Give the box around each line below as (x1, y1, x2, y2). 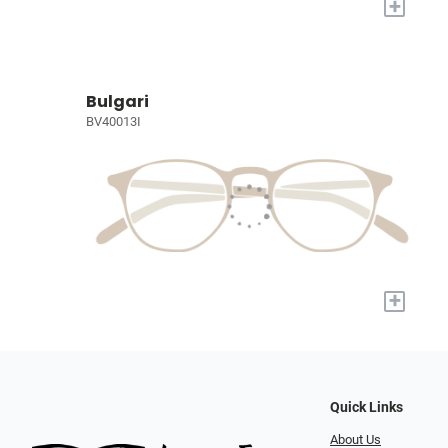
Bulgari (86, 89, 149, 113)
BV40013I (86, 113, 141, 129)
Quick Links (330, 399, 403, 417)
